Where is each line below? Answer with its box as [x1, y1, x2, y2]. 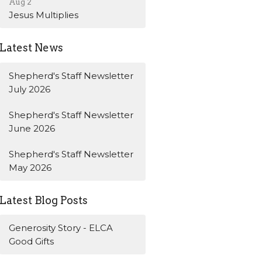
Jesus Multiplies [9, 9, 79, 21]
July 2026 [9, 83, 51, 95]
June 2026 [9, 122, 56, 134]
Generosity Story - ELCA [9, 222, 113, 234]
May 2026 [9, 161, 52, 173]
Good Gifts [9, 236, 54, 247]
